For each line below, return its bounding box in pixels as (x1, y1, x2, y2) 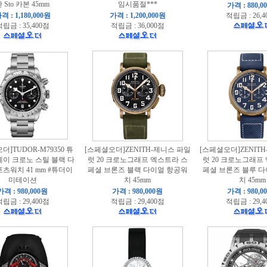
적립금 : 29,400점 (110, 197, 164, 206)
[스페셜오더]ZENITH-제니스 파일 (84, 145, 191, 154)
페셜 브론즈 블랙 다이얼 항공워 (87, 166, 188, 174)
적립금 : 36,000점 (110, 21, 164, 30)
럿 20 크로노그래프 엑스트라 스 (87, 156, 188, 164)
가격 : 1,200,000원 (109, 11, 166, 20)
